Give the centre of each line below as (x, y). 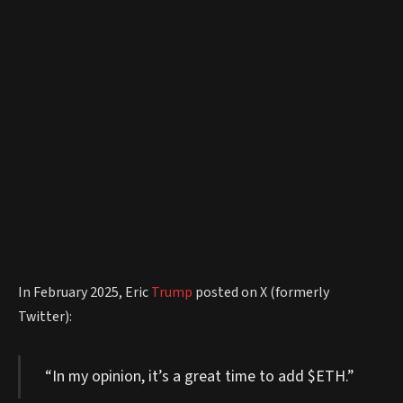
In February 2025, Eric (85, 293)
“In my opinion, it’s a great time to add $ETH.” (199, 376)
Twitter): (45, 317)
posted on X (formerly (261, 293)
